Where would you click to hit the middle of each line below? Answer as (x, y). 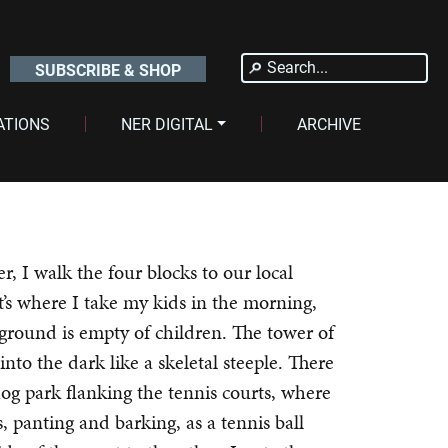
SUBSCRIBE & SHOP (107, 69)
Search (287, 65)
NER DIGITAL (166, 123)
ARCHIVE (329, 123)
